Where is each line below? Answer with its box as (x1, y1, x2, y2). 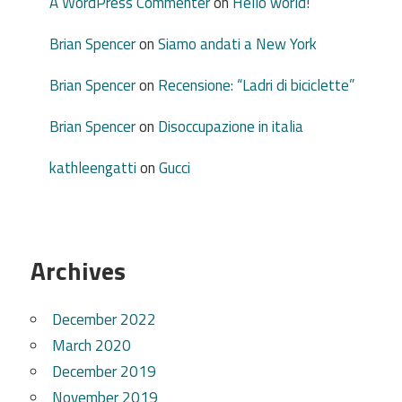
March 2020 (52, 334, 131, 358)
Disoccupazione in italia (158, 114, 304, 138)
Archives (31, 251, 126, 291)
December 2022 (52, 308, 156, 332)
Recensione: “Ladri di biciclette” (158, 73, 355, 97)
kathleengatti (49, 155, 137, 179)
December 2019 (52, 360, 156, 384)
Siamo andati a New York (158, 31, 318, 56)
